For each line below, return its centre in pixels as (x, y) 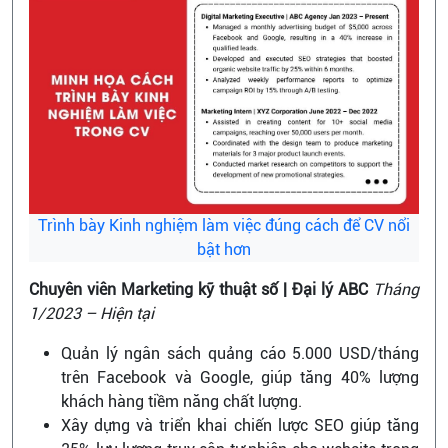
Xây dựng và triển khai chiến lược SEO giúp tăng (240, 425)
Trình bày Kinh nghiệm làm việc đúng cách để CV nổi (224, 225)
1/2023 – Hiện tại (91, 313)
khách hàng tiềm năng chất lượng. (181, 401)
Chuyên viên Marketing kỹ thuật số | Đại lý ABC (198, 289)
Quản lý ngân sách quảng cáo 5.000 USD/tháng (240, 353)
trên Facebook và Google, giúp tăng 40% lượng (240, 377)
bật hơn (224, 249)
